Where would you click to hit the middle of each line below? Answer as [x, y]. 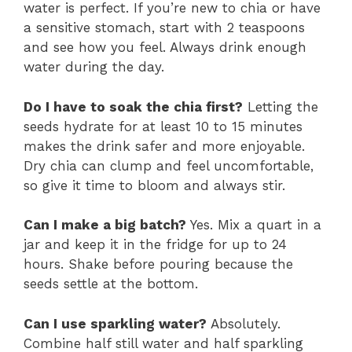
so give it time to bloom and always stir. [154, 185]
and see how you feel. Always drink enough [165, 48]
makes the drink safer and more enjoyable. [164, 146]
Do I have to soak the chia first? [133, 106]
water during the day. [94, 67]
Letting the [280, 106]
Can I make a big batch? [105, 225]
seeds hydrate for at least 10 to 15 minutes [163, 126]
